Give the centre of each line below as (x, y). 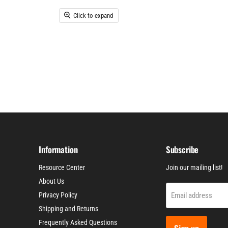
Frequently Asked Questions (78, 223)
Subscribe (182, 150)
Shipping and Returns (69, 209)
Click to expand (93, 15)
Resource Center (62, 168)
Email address (191, 195)
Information (58, 150)
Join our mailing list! (194, 168)
